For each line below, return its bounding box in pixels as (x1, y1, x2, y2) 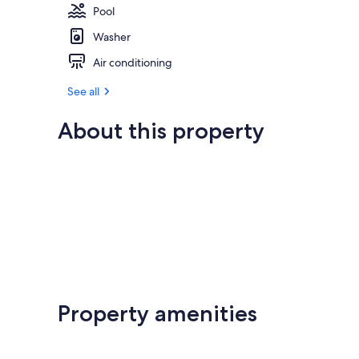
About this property (58, 116, 264, 144)
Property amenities (58, 299, 257, 327)
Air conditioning (93, 54, 172, 70)
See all (67, 83, 99, 99)
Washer (93, 29, 131, 44)
